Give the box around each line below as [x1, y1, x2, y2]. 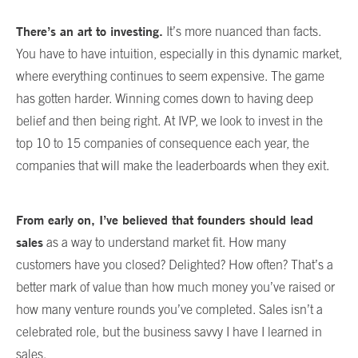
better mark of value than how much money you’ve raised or [16, 279, 335, 294]
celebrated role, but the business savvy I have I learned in [16, 324, 322, 339]
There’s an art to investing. [16, 22, 163, 39]
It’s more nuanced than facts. [163, 23, 321, 38]
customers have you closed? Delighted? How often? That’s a [16, 257, 333, 272]
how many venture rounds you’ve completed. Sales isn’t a [16, 301, 323, 316]
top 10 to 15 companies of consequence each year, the [16, 135, 309, 150]
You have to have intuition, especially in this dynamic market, [16, 46, 342, 61]
